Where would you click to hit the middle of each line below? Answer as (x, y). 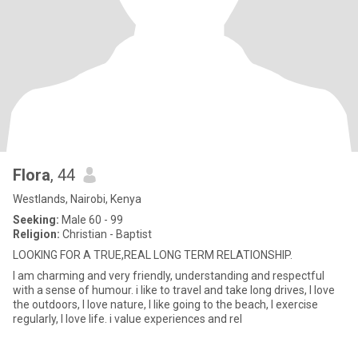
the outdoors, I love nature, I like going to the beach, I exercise (165, 304)
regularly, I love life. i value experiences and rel (127, 319)
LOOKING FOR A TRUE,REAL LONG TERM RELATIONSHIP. (153, 255)
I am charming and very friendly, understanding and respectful (169, 276)
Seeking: (36, 220)
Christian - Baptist (106, 234)
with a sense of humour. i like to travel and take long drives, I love (174, 290)
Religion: (36, 234)
